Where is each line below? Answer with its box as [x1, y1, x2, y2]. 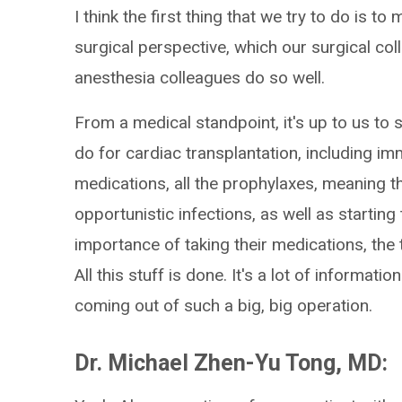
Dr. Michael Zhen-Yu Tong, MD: [74, 350, 389, 376]
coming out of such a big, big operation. [74, 295, 373, 316]
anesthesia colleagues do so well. [74, 67, 326, 88]
